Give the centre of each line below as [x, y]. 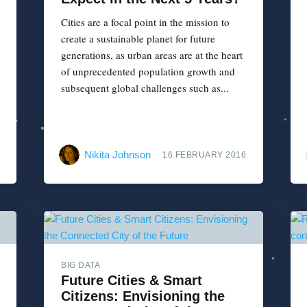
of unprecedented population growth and [148, 71]
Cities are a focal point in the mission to [145, 22]
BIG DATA [81, 266]
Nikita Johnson [118, 155]
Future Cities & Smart [132, 281]
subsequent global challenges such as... [145, 87]
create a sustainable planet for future [138, 38]
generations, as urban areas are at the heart [152, 54]
